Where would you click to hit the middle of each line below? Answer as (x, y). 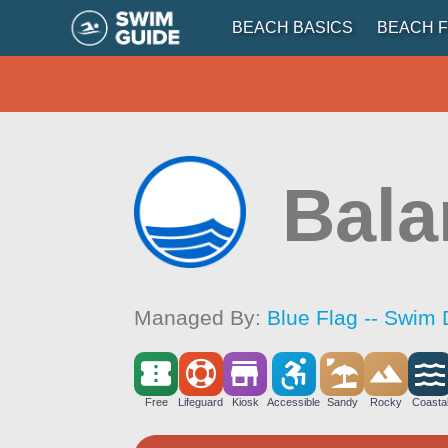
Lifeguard (201, 402)
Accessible (294, 402)
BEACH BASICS (292, 27)
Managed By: (201, 317)
